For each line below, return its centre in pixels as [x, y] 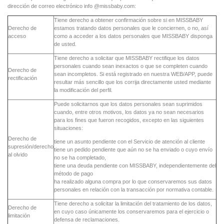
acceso [17, 36]
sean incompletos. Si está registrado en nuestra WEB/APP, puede [133, 74]
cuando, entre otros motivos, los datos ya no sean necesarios [129, 112]
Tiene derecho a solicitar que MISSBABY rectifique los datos [127, 58]
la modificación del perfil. [83, 90]
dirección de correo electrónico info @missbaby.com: [72, 6]
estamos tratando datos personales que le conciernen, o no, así [131, 28]
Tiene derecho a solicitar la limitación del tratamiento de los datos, [133, 204]
